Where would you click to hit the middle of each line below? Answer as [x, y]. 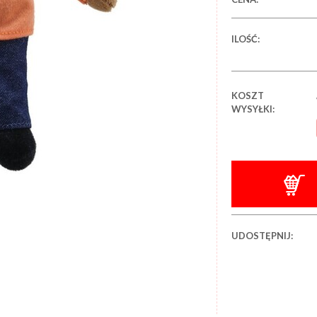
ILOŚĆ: [246, 39]
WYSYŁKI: [253, 109]
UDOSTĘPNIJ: [263, 236]
